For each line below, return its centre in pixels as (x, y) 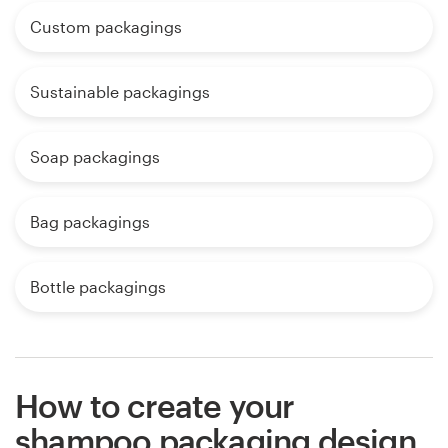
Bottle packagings (98, 287)
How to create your (155, 406)
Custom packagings (106, 27)
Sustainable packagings (120, 92)
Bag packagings (90, 222)
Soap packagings (95, 157)
